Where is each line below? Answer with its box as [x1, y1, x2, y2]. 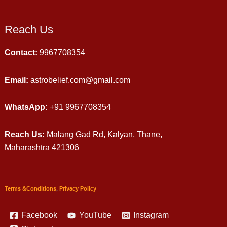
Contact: [5, 48, 38, 57]
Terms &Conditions [5, 185, 57, 192]
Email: [5, 75, 29, 84]
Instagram [133, 211, 169, 220]
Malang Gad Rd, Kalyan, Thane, [47, 130, 163, 139]
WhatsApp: [5, 102, 48, 111]
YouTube [79, 211, 112, 220]
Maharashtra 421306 [5, 143, 80, 152]
